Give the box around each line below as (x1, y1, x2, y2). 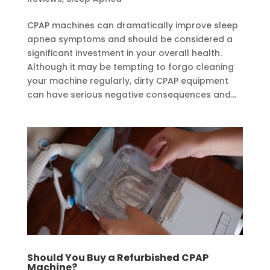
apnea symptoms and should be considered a (27, 33, 233, 46)
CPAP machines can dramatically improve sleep (27, 19, 238, 32)
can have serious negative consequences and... (27, 89, 236, 101)
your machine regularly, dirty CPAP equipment (27, 75, 228, 87)
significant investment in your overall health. (27, 47, 222, 60)
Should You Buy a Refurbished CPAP (27, 251, 209, 265)
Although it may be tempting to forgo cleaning (27, 61, 234, 74)
